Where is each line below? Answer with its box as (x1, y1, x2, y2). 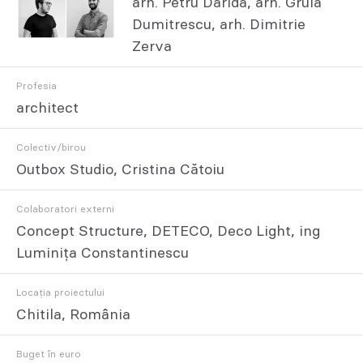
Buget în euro (16, 348, 81, 359)
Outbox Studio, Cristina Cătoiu (16, 162, 224, 177)
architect (16, 100, 79, 116)
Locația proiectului (16, 287, 105, 297)
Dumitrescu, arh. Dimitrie (131, 17, 305, 32)
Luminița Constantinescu (16, 246, 189, 261)
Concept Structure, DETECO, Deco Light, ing (16, 224, 320, 239)
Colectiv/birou (16, 142, 86, 152)
